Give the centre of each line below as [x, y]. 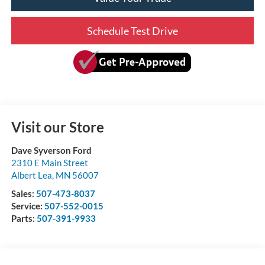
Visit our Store [57, 127]
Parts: [24, 219]
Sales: [23, 194]
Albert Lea [31, 175]
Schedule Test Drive [132, 31]
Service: [28, 206]
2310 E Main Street [49, 163]
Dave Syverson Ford [51, 151]
